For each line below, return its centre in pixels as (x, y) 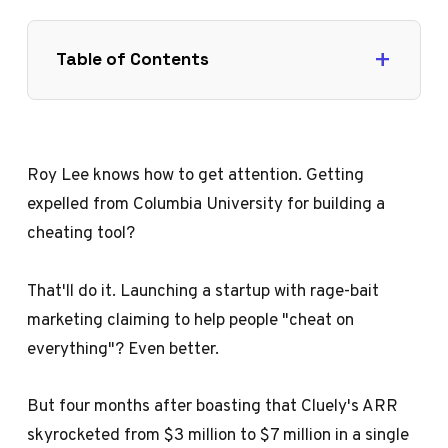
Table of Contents (132, 58)
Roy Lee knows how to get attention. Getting (196, 174)
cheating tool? (81, 232)
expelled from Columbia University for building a (206, 203)
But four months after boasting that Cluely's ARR (213, 404)
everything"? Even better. (123, 347)
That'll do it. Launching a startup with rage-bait (203, 289)
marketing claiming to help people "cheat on (191, 318)
